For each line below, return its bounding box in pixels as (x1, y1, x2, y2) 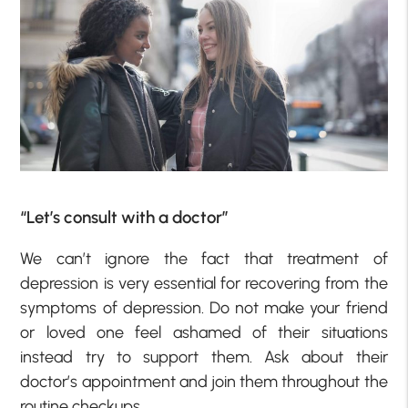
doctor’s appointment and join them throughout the (20, 371, 388, 392)
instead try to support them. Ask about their (20, 346, 388, 367)
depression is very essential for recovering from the (20, 272, 388, 293)
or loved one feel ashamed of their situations (20, 321, 388, 342)
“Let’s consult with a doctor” (20, 206, 229, 228)
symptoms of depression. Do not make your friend (20, 297, 388, 318)
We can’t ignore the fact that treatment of (20, 248, 388, 269)
